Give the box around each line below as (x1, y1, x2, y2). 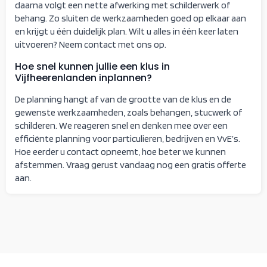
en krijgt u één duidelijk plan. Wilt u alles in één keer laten (15, 25, 238, 37)
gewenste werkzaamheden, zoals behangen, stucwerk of (15, 106, 242, 118)
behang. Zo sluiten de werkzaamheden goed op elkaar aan (15, 12, 246, 24)
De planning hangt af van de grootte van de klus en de (15, 93, 231, 105)
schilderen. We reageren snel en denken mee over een (15, 119, 228, 131)
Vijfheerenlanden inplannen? (15, 70, 152, 85)
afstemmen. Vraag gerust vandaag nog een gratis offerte (15, 159, 246, 170)
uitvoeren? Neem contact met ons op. (15, 38, 166, 50)
